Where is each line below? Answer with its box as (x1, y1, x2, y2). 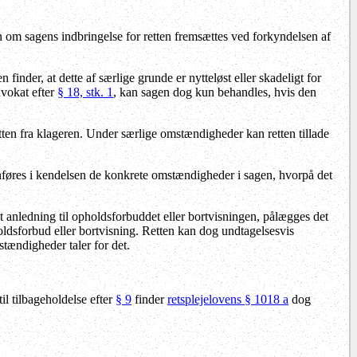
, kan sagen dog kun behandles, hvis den (113, 84, 316, 99)
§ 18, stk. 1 (57, 84, 113, 99)
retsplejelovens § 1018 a (167, 292, 288, 306)
